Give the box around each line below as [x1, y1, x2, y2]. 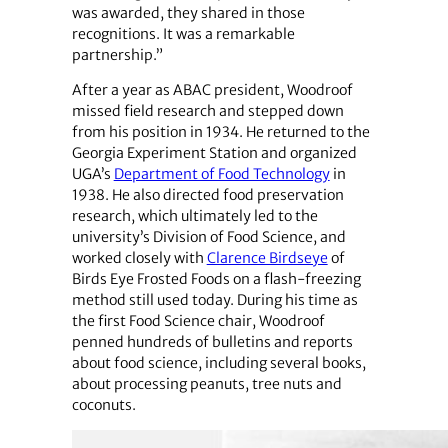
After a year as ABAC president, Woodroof [71, 81, 353, 100]
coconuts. [71, 396, 136, 415]
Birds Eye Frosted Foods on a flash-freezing [71, 270, 361, 289]
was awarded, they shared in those [71, 3, 305, 22]
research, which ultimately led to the [71, 207, 318, 226]
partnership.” [71, 45, 163, 64]
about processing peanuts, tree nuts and [71, 375, 342, 394]
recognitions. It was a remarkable [71, 24, 295, 43]
